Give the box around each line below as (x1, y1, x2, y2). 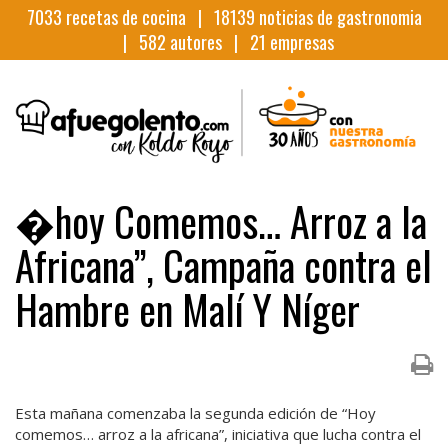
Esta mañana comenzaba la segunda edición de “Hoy (15, 402, 376, 423)
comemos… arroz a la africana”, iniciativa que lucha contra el (15, 423, 421, 444)
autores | (165, 29, 250, 55)
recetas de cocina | (61, 4, 214, 30)
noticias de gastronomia (254, 4, 422, 30)
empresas (265, 29, 334, 55)
